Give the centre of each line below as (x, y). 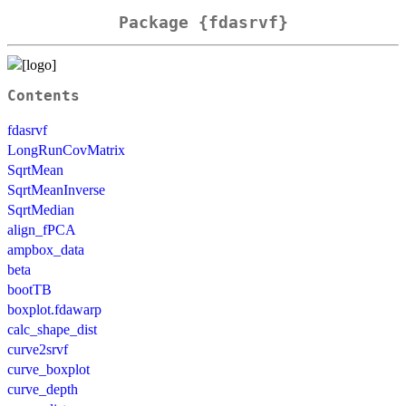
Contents (43, 96)
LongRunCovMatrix (66, 150)
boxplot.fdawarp (54, 309)
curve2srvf (38, 349)
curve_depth (43, 389)
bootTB (29, 289)
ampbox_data (46, 249)
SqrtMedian (41, 209)
